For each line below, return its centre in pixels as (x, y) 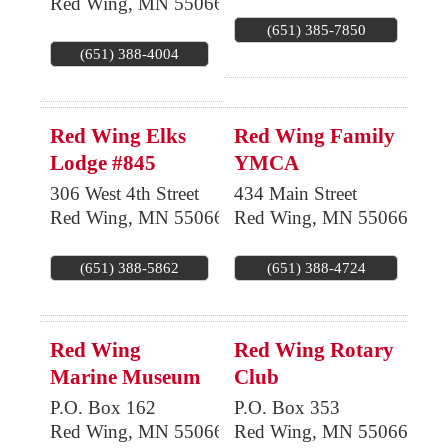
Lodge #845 (103, 163)
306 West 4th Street (124, 194)
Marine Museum (125, 377)
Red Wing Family (314, 136)
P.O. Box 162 (103, 408)
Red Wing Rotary (314, 350)
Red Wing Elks (118, 136)
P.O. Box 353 (287, 408)
